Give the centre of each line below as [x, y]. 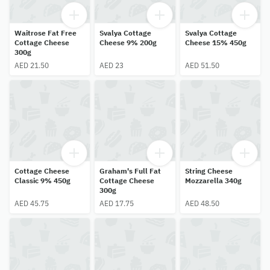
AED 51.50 [202, 66]
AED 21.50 [32, 66]
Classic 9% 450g [42, 180]
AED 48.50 [202, 203]
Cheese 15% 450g [215, 43]
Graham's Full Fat [130, 171]
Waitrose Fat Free [46, 33]
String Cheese [209, 171]
